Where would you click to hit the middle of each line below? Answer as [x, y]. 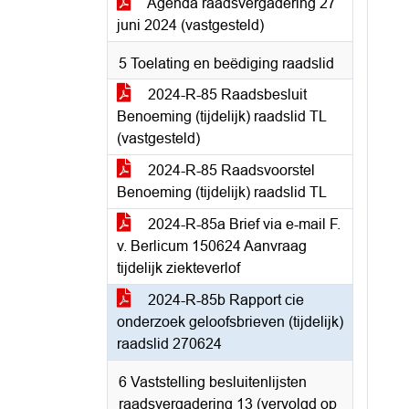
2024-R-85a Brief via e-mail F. [242, 224]
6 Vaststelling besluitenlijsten [213, 382]
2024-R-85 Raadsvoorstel [230, 170]
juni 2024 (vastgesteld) [190, 25]
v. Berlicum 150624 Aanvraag [212, 246]
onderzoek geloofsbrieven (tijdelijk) [230, 322]
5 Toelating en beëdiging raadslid [226, 63]
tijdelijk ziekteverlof [178, 268]
